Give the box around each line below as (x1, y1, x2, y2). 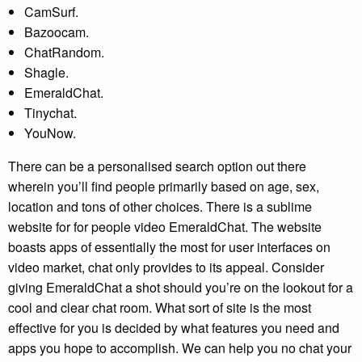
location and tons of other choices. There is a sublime (8, 196, 312, 216)
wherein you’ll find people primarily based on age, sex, (8, 176, 319, 196)
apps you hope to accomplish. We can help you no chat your (8, 338, 351, 357)
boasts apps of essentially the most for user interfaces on (8, 237, 330, 256)
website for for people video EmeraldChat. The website (8, 217, 322, 236)
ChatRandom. (24, 42, 104, 61)
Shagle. (24, 62, 69, 82)
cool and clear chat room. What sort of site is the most (8, 297, 311, 317)
